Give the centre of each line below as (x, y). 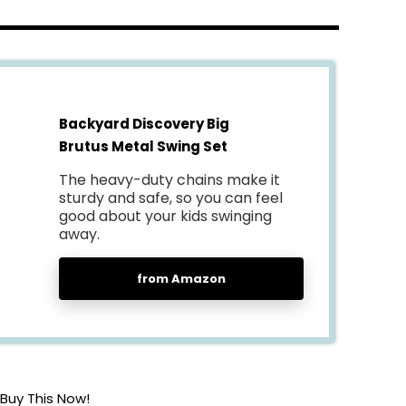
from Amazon (182, 278)
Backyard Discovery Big (144, 123)
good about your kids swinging (165, 216)
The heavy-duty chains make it (169, 179)
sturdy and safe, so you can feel (170, 198)
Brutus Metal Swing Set (143, 146)
